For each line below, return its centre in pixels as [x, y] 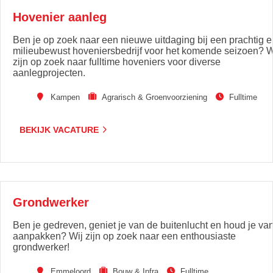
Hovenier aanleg [60, 17]
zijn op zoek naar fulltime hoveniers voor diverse [117, 62]
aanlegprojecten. [49, 73]
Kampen [65, 97]
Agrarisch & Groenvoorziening [154, 97]
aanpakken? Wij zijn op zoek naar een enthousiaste [124, 236]
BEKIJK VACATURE [59, 129]
